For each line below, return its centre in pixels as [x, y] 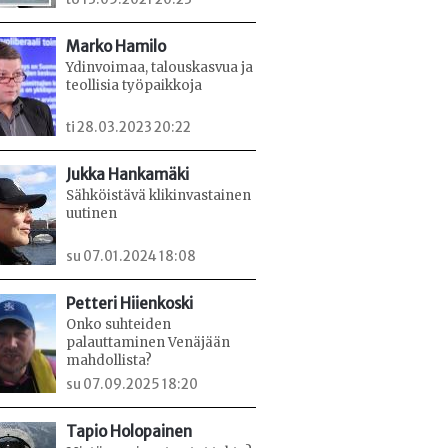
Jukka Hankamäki [127, 175]
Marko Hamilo [116, 46]
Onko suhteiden [118, 324]
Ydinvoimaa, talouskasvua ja [159, 67]
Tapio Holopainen [129, 432]
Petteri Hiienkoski [129, 303]
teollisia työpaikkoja [134, 85]
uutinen [91, 214]
